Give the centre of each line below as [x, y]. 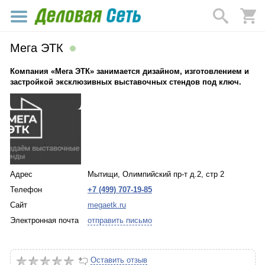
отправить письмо [120, 220]
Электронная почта [44, 220]
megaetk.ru [107, 205]
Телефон [26, 190]
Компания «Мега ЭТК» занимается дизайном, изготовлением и [130, 71]
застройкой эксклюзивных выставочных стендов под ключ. [126, 82]
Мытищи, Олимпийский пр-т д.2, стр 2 [156, 174]
